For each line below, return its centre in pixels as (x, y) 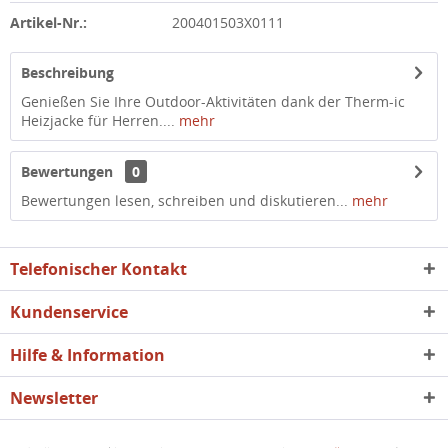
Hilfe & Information (87, 355)
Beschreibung (67, 72)
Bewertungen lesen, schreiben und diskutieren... (184, 200)
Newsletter (54, 398)
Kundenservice (69, 312)
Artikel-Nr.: (48, 22)
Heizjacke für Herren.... (98, 120)
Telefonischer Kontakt (98, 269)
